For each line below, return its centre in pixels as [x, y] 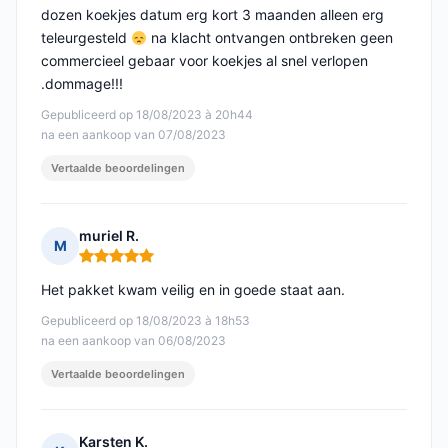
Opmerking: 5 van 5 [146, 264]
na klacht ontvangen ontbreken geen [269, 38]
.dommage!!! [82, 84]
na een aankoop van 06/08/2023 [133, 341]
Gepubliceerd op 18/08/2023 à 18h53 [145, 321]
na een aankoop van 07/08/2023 [133, 135]
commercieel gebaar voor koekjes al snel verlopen [204, 61]
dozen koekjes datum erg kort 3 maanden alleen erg [212, 15]
